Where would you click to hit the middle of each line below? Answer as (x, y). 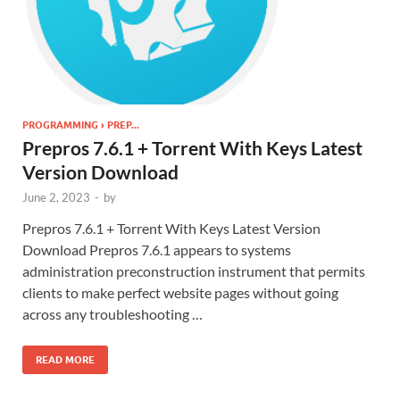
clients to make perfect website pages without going (180, 293)
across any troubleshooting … (112, 314)
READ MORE (65, 360)
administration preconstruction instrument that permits (194, 271)
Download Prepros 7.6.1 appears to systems (157, 250)
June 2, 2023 (56, 198)
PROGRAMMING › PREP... (81, 125)
